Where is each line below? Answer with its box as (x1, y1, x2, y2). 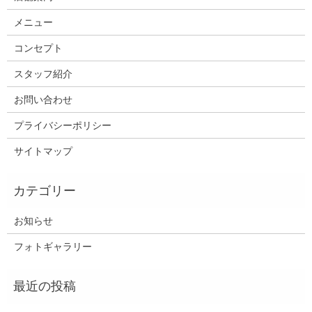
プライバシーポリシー (13, 119, 111, 131)
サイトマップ (13, 145, 72, 157)
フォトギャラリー (13, 240, 92, 252)
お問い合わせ (13, 93, 72, 105)
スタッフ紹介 (13, 68, 72, 79)
